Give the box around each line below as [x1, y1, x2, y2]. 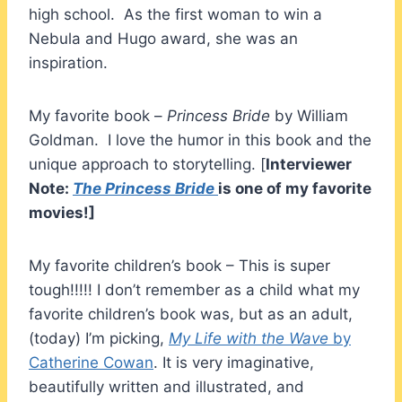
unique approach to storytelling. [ [29, 154, 266, 173]
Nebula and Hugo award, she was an [29, 29, 298, 48]
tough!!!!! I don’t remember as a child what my [29, 280, 360, 299]
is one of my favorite [218, 179, 371, 197]
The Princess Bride [73, 179, 218, 197]
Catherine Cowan [29, 353, 153, 371]
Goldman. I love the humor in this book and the [29, 130, 371, 149]
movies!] [29, 203, 95, 222]
